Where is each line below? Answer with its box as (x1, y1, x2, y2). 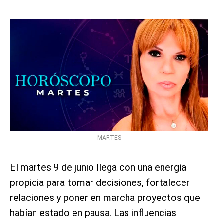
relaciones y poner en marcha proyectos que (10, 191, 200, 203)
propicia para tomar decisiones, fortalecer (10, 176, 190, 188)
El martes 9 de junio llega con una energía (10, 161, 186, 173)
